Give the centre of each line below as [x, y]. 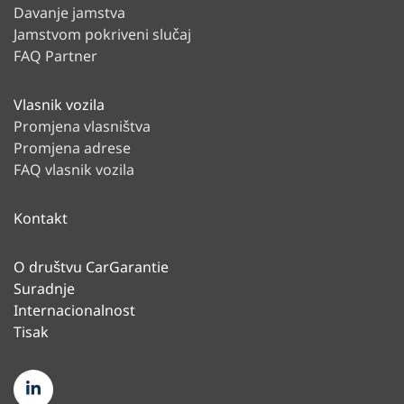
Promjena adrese [72, 148]
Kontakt [41, 218]
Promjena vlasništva [82, 126]
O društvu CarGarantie [91, 267]
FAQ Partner [55, 56]
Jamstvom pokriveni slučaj [102, 34]
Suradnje [44, 289]
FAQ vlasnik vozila [74, 170]
